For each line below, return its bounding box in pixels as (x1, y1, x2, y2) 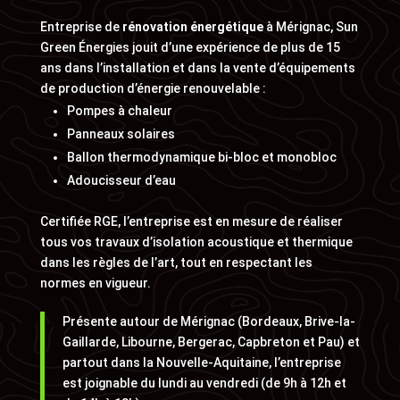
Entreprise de (39, 20, 122, 34)
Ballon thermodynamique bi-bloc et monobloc (66, 150, 337, 164)
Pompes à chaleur (66, 104, 172, 118)
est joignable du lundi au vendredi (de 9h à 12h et (62, 376, 346, 390)
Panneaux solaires (66, 127, 175, 141)
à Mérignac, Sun (262, 20, 358, 34)
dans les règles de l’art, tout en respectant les (39, 255, 312, 270)
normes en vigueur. (39, 276, 151, 290)
